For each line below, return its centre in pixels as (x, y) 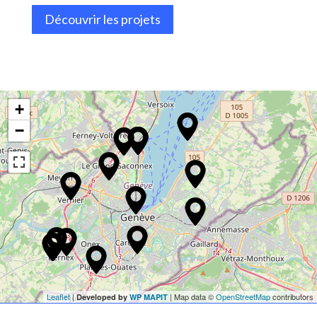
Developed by (103, 296)
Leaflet (58, 296)
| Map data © (192, 296)
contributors (292, 296)
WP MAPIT (149, 296)
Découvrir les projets (102, 19)
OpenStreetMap (243, 296)
